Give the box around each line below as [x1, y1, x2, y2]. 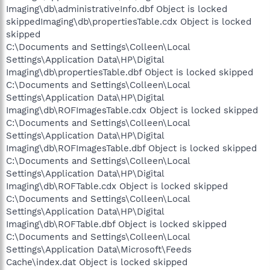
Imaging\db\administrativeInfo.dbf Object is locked [6, 3, 227, 14]
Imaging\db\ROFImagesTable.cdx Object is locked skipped [6, 104, 258, 116]
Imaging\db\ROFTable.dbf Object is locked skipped [6, 218, 227, 230]
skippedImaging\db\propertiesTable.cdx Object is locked [6, 16, 251, 27]
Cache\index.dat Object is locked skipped [6, 256, 187, 268]
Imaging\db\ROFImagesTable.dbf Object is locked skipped [6, 142, 257, 154]
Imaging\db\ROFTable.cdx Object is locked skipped [6, 180, 228, 192]
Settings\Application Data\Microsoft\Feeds [6, 243, 192, 255]
